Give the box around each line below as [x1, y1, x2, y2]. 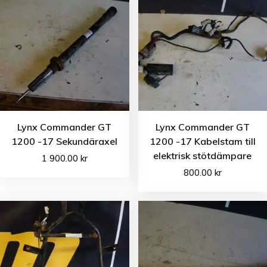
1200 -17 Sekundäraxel [11, 135, 118, 147]
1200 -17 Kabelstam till [149, 135, 256, 147]
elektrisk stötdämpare [153, 149, 252, 162]
